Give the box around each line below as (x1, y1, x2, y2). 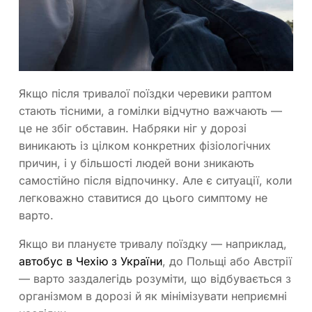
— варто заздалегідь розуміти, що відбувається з (19, 272, 291, 286)
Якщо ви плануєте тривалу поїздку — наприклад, (19, 237, 287, 251)
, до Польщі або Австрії (162, 254, 292, 269)
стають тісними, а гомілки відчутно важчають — (19, 104, 282, 118)
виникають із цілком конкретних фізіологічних (19, 139, 271, 153)
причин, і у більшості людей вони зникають (19, 156, 254, 171)
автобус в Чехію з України (19, 254, 162, 269)
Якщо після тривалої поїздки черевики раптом (19, 86, 272, 101)
